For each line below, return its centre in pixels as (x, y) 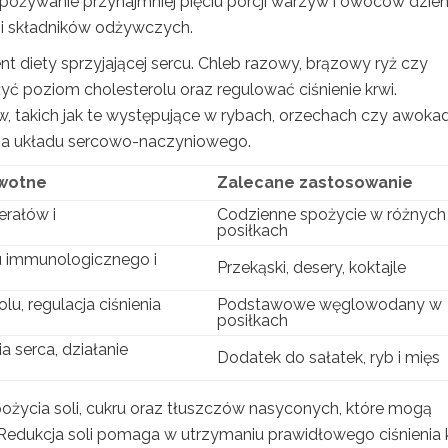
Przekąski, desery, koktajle (311, 267)
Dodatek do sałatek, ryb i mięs (328, 357)
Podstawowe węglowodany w (329, 304)
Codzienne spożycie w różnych (331, 214)
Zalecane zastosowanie (315, 182)
